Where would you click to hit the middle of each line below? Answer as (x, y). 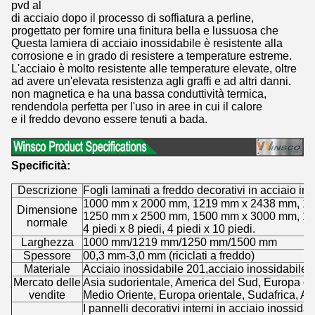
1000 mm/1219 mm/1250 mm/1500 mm (180, 243)
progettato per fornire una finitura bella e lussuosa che (145, 30)
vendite (47, 295)
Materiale (47, 269)
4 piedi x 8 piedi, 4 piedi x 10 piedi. (169, 229)
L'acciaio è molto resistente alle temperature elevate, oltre (154, 68)
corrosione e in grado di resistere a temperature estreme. (152, 56)
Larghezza (47, 243)
